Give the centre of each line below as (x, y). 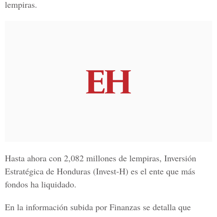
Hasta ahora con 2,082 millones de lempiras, (85, 158)
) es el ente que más (160, 171)
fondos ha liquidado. (41, 184)
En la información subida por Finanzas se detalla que (98, 207)
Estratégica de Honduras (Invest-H (65, 171)
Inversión (180, 158)
